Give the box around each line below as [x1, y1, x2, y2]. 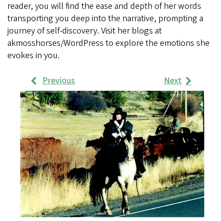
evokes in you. [7, 49, 60, 62]
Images [15, 136, 46, 149]
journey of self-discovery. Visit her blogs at [7, 25, 162, 37]
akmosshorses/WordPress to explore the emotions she [7, 37, 210, 50]
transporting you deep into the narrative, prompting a [7, 12, 203, 25]
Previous [42, 74, 75, 87]
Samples [15, 110, 59, 126]
